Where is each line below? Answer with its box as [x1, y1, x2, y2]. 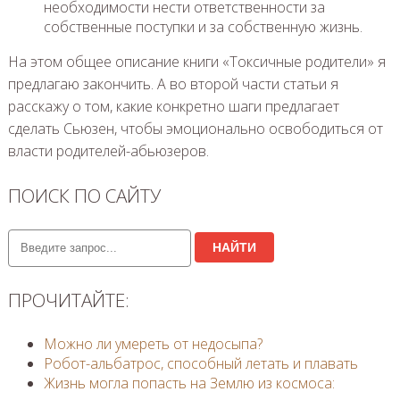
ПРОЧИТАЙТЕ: [7, 287, 129, 313]
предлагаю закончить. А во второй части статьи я [7, 73, 338, 94]
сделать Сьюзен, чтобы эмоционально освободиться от [7, 118, 383, 138]
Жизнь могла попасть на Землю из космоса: [43, 372, 335, 393]
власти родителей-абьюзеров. [7, 140, 209, 161]
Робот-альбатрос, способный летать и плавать [43, 353, 358, 373]
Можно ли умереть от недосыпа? [43, 333, 262, 354]
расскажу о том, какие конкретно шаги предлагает [7, 96, 339, 116]
